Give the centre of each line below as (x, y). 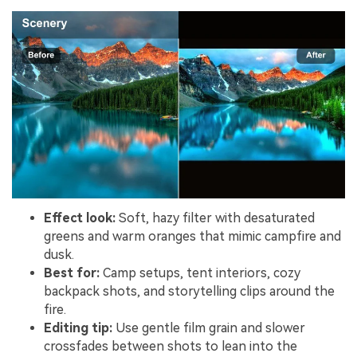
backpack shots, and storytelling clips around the (189, 292)
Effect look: (80, 218)
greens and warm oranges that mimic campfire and (192, 237)
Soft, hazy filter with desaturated (215, 218)
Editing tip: (78, 328)
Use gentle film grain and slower (209, 328)
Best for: (72, 273)
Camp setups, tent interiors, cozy (200, 273)
